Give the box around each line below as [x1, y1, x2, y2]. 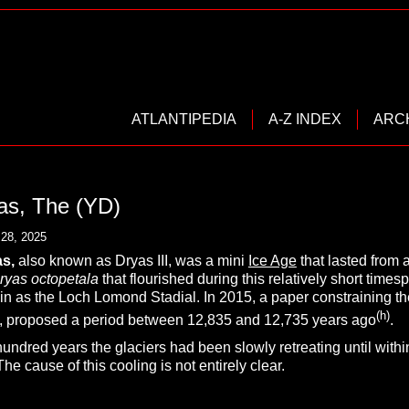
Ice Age [247, 253, 297, 268]
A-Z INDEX [268, 111, 342, 127]
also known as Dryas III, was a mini [14, 253, 248, 268]
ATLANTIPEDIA [131, 111, 237, 127]
